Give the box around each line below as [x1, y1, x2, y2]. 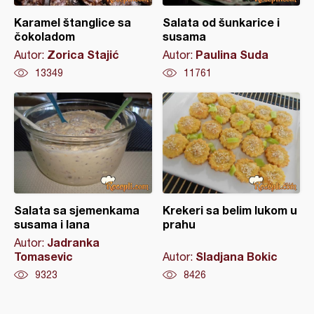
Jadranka [47, 235, 100, 249]
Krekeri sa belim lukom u [162, 203, 297, 217]
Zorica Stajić [47, 48, 119, 61]
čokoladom [14, 29, 75, 43]
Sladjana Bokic [195, 250, 278, 263]
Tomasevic [14, 250, 73, 263]
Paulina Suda [195, 48, 268, 61]
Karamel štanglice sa [14, 15, 131, 29]
